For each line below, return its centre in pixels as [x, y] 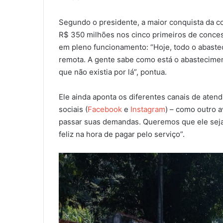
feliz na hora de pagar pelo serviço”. [122, 134]
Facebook [105, 110]
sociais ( [73, 110]
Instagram [148, 110]
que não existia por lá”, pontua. [113, 72]
